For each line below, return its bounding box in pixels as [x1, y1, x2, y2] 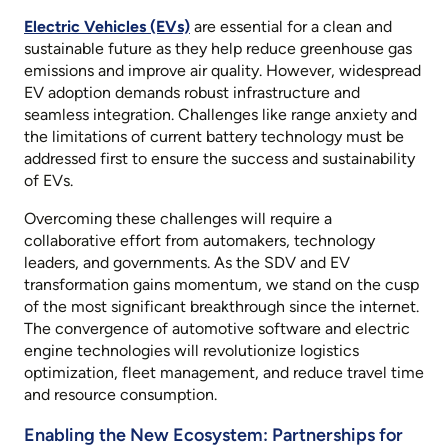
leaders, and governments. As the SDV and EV [24, 253, 350, 273]
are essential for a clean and [190, 17, 392, 37]
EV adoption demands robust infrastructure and [24, 83, 360, 103]
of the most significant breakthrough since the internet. [24, 297, 419, 317]
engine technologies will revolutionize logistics [24, 341, 359, 361]
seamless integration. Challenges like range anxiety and [24, 105, 417, 125]
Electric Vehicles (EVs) [24, 17, 190, 37]
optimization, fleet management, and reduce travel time [24, 363, 424, 383]
